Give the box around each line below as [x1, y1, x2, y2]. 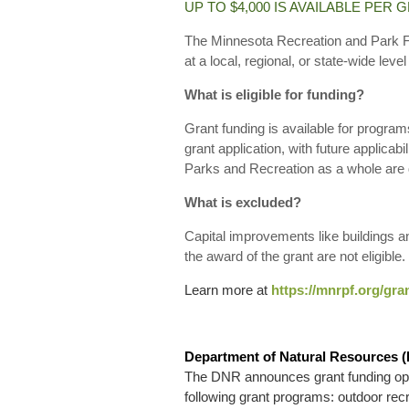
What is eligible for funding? [184, 87, 364, 102]
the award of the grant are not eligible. [184, 248, 405, 264]
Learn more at [184, 282, 271, 298]
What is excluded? [184, 194, 301, 210]
